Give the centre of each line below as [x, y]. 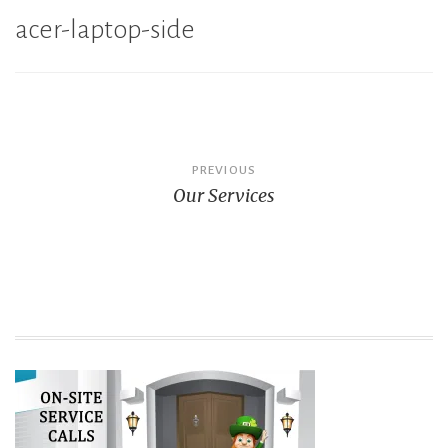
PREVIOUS [224, 169]
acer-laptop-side [105, 29]
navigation [84, 204]
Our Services [224, 195]
